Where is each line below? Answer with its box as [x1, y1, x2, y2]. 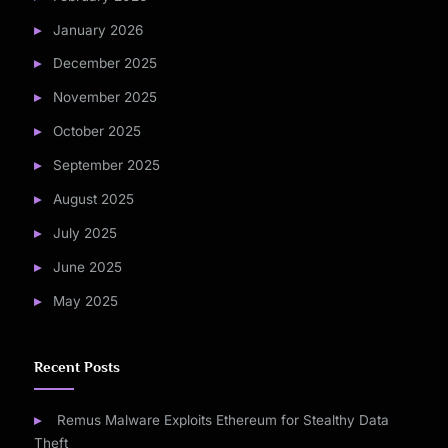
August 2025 [52, 190, 134, 207]
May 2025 [52, 292, 118, 309]
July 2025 [52, 224, 117, 241]
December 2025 [52, 55, 157, 72]
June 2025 [52, 258, 122, 275]
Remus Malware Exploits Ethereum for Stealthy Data [56, 412, 389, 429]
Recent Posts [34, 359, 120, 376]
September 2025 [52, 157, 160, 174]
